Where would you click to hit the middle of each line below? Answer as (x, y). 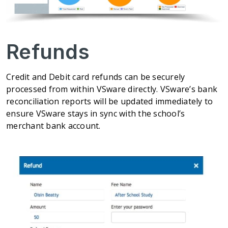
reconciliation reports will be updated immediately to (110, 102)
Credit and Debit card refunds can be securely (96, 77)
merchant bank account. (53, 126)
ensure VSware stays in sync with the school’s (96, 114)
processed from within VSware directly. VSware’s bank (112, 89)
